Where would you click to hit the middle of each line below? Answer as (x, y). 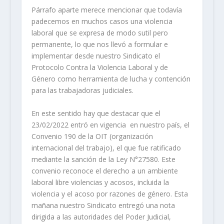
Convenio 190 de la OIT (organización (92, 136)
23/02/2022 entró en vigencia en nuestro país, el (110, 124)
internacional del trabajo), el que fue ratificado (106, 147)
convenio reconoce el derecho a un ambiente (104, 170)
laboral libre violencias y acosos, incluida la (100, 182)
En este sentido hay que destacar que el (96, 113)
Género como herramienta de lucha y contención (111, 79)
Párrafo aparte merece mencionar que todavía (106, 10)
